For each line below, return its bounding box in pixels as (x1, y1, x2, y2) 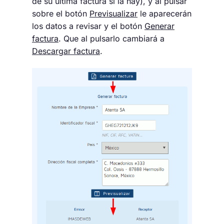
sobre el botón (32, 8, 89, 18)
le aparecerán (137, 8, 191, 18)
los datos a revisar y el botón (32, 21, 144, 31)
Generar (144, 21, 174, 31)
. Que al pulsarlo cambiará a (58, 33, 164, 43)
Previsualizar (89, 8, 137, 18)
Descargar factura (32, 46, 100, 56)
